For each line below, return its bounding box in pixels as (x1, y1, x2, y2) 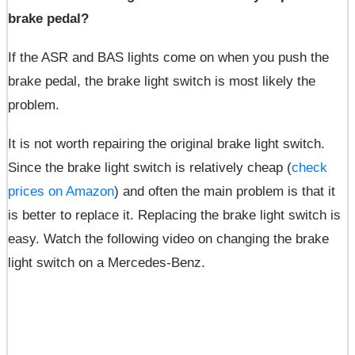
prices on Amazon (8, 184, 114, 199)
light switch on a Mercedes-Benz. (8, 255, 205, 270)
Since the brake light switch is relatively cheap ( (8, 160, 292, 175)
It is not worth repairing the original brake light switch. (8, 136, 325, 151)
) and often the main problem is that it (114, 184, 335, 199)
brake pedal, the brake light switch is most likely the (8, 74, 315, 89)
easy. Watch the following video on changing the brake (8, 231, 329, 246)
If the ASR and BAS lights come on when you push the (8, 50, 329, 65)
